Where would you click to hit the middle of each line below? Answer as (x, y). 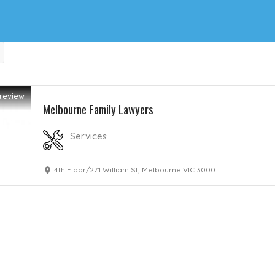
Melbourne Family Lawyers (99, 109)
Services (89, 136)
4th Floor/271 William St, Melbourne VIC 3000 (135, 170)
